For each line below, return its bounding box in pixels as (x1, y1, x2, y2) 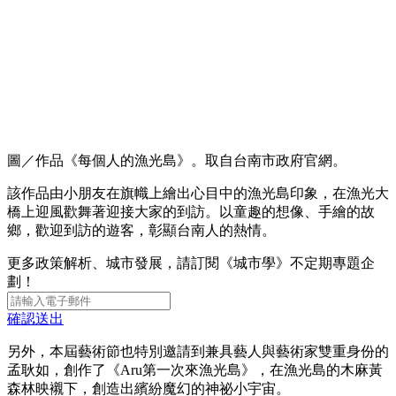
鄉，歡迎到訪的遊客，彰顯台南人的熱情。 (7, 222, 276, 238)
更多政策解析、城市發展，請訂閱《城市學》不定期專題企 (7, 255, 375, 270)
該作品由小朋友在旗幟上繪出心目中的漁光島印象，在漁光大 (7, 185, 389, 201)
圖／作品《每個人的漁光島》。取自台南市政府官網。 (7, 152, 346, 168)
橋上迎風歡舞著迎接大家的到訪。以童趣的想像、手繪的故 (7, 203, 375, 219)
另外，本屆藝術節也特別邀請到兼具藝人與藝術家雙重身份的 (7, 343, 389, 359)
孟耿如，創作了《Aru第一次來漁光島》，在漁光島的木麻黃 (7, 362, 383, 377)
